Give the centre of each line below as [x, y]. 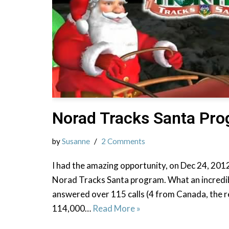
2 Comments [123, 141]
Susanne [76, 141]
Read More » [117, 209]
